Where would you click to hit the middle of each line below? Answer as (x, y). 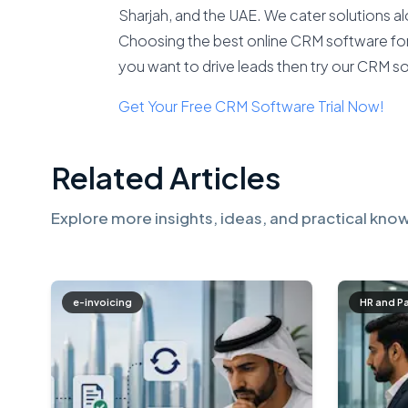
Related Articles (166, 177)
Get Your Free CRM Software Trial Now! (251, 106)
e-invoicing (102, 302)
